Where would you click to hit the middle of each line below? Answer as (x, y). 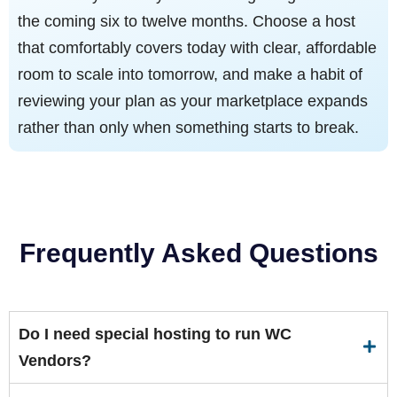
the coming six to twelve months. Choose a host (187, 21)
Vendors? (55, 360)
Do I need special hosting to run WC (155, 334)
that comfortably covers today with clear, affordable (197, 47)
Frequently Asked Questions (198, 253)
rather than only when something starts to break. (188, 127)
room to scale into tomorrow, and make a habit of (190, 74)
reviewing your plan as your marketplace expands (193, 101)
